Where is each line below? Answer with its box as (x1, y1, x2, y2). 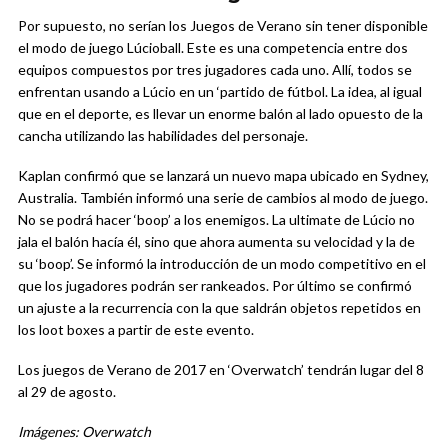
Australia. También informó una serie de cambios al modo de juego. (18, 188, 428, 206)
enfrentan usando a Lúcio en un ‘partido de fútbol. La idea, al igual (18, 82, 422, 100)
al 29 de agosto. (18, 382, 116, 400)
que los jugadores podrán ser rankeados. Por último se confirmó (18, 276, 412, 294)
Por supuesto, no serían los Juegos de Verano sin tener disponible (18, 16, 428, 34)
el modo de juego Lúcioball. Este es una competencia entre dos (18, 38, 408, 56)
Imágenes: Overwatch (18, 422, 151, 440)
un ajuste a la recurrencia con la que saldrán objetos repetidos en (18, 298, 421, 316)
